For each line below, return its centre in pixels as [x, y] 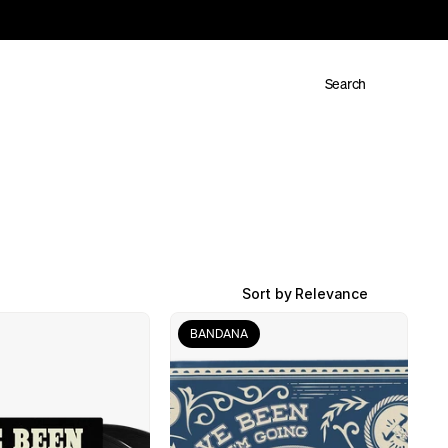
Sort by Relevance [305, 293]
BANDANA [218, 333]
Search [345, 83]
